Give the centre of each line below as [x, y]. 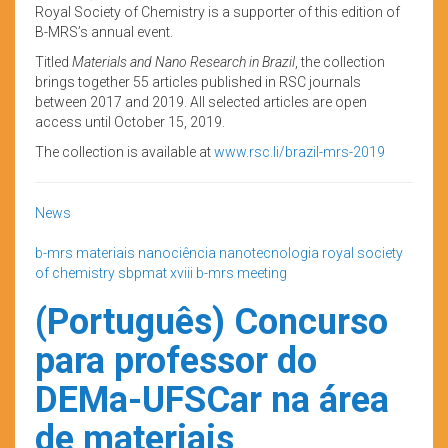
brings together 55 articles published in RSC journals [198, 81]
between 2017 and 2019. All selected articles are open [201, 101]
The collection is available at [124, 151]
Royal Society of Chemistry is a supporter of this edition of [217, 11]
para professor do [176, 360]
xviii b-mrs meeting [228, 272]
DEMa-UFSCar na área [212, 399]
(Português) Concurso [211, 321]
